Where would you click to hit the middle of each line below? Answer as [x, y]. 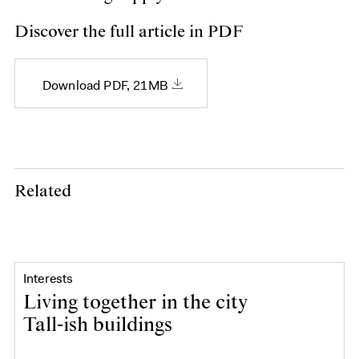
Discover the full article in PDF [129, 32]
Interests [48, 279]
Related [43, 192]
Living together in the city [138, 303]
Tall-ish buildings [100, 326]
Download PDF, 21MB [105, 86]
